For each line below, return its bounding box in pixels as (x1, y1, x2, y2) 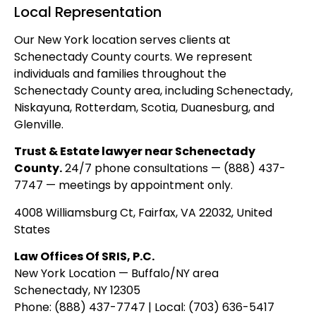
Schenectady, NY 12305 (14, 281, 140, 298)
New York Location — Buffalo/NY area (14, 265, 219, 281)
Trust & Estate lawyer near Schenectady (14, 143, 255, 160)
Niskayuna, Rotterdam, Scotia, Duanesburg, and (14, 99, 274, 116)
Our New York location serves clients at (14, 31, 231, 48)
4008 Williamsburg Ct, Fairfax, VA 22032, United (14, 204, 272, 221)
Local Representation (14, 1, 162, 22)
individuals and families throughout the (14, 65, 226, 82)
